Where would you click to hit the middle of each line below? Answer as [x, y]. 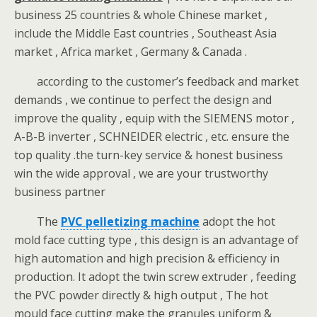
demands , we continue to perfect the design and [143, 100]
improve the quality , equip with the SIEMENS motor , [154, 118]
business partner [60, 192]
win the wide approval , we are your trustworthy [141, 173]
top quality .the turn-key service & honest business [149, 155]
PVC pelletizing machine [130, 221]
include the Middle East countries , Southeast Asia [145, 33]
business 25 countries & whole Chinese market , [141, 15]
